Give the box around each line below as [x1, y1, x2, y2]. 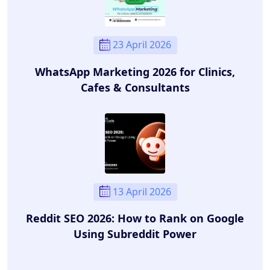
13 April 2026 [112, 184, 171, 198]
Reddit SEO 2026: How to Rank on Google [26, 210, 244, 225]
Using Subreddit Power [74, 226, 196, 241]
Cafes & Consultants [80, 80, 190, 95]
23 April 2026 [112, 38, 171, 52]
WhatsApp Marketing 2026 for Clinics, [35, 64, 235, 79]
